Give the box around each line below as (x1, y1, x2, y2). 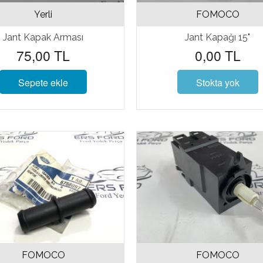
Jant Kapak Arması (3, 31, 84, 43)
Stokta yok (195, 75, 240, 89)
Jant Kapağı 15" (185, 31, 251, 43)
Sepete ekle (18, 75, 69, 89)
